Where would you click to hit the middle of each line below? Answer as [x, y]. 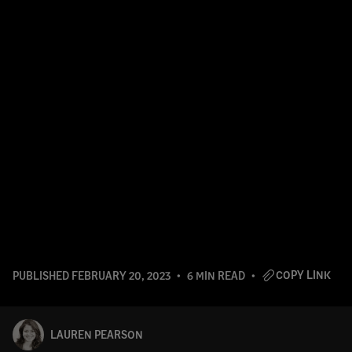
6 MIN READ [216, 275]
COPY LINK [303, 275]
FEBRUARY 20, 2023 [121, 275]
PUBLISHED [42, 275]
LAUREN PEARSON [97, 334]
